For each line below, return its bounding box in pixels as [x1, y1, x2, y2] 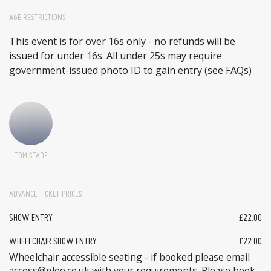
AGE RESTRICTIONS [9, 13, 66, 22]
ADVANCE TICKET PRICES [9, 189, 82, 198]
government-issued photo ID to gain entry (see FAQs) [9, 63, 252, 77]
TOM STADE [14, 151, 48, 160]
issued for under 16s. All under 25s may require [9, 48, 222, 62]
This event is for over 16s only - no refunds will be [9, 34, 235, 48]
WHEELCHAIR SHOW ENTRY [9, 237, 97, 247]
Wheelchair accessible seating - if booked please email [9, 250, 250, 264]
